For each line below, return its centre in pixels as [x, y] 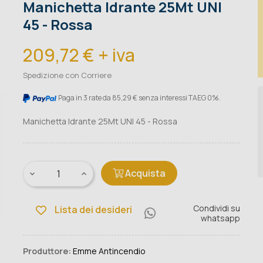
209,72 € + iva [79, 55]
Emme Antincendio [109, 251]
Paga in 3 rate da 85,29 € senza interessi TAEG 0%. [139, 98]
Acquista [145, 173]
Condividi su [216, 208]
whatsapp [220, 218]
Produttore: [47, 251]
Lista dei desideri [93, 210]
